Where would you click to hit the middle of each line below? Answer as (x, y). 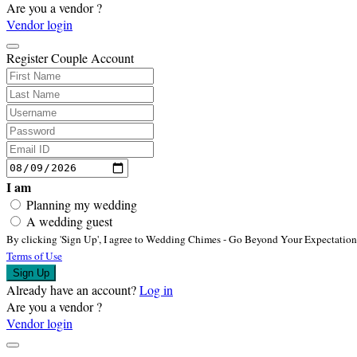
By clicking (33, 239)
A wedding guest (69, 221)
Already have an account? (71, 289)
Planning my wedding (82, 204)
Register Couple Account (70, 58)
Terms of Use (34, 255)
